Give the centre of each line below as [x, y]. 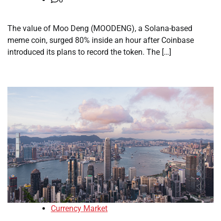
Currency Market [79, 209]
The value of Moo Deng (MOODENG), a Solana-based [100, 28]
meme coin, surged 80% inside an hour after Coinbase [101, 40]
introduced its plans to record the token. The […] [89, 52]
